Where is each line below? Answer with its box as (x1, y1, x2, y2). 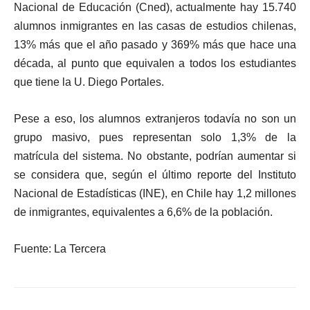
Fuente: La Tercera (14, 242, 106, 255)
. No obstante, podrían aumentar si (120, 149, 297, 162)
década (14, 57, 51, 69)
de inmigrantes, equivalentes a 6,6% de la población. (14, 206, 273, 218)
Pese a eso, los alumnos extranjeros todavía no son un (14, 112, 296, 125)
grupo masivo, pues (14, 131, 133, 143)
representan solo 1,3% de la (132, 131, 297, 143)
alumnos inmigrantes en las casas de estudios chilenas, (14, 19, 296, 32)
